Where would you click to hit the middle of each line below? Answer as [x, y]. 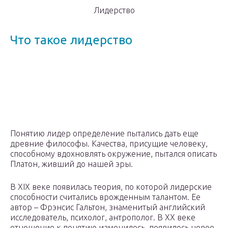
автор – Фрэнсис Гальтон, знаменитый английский [108, 207]
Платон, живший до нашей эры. [72, 164]
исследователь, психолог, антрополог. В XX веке [103, 218]
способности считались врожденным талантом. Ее [105, 197]
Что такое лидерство [71, 40]
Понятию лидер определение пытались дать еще [104, 134]
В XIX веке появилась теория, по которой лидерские [111, 187]
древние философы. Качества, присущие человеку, [109, 144]
